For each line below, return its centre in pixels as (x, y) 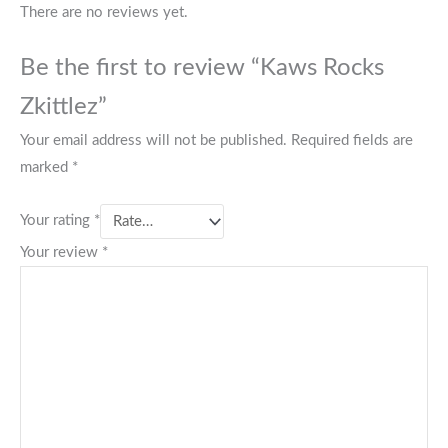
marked (46, 168)
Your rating (57, 221)
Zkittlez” (63, 107)
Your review (61, 253)
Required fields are (352, 141)
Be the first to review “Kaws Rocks (202, 68)
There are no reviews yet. (104, 12)
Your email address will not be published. (153, 141)
